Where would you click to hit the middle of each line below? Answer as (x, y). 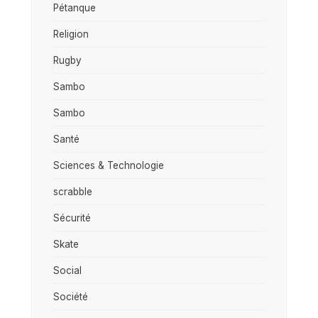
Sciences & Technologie (109, 165)
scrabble (73, 191)
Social (67, 270)
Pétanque (75, 7)
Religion (71, 34)
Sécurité (72, 218)
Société (71, 296)
